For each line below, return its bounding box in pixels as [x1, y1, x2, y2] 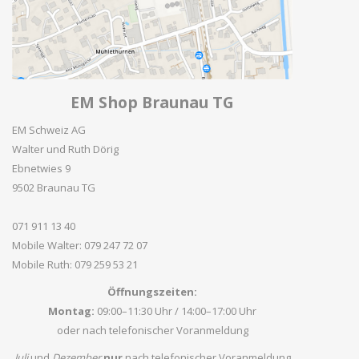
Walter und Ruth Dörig [12, 142, 119, 156]
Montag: [48, 304, 95, 318]
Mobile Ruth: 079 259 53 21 [12, 257, 138, 272]
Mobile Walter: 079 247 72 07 [12, 238, 147, 252]
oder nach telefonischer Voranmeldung [56, 323, 248, 337]
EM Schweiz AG [12, 123, 86, 137]
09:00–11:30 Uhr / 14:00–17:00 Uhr [95, 304, 256, 318]
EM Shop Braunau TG [71, 91, 234, 113]
